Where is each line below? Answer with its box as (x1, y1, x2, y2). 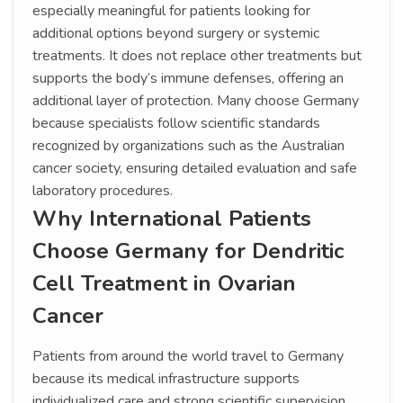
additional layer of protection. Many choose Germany (32, 91, 359, 112)
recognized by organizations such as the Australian (32, 136, 345, 157)
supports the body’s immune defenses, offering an (32, 68, 344, 89)
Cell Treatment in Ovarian (32, 269, 296, 299)
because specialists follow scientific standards (32, 113, 320, 134)
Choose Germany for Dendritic (32, 237, 344, 266)
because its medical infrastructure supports (32, 369, 300, 390)
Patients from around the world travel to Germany (32, 346, 344, 367)
